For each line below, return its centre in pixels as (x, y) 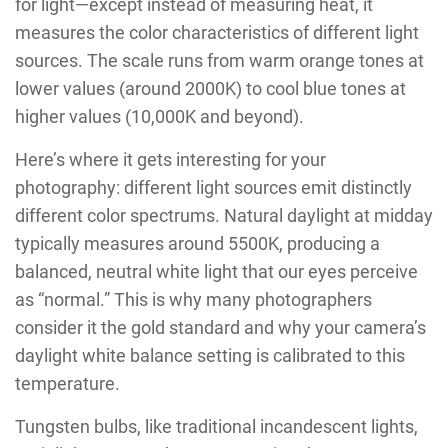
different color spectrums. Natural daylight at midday (224, 215)
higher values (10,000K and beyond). (159, 116)
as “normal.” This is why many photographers (193, 299)
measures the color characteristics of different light (217, 32)
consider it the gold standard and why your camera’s (220, 327)
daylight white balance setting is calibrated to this (210, 355)
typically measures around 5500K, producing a (197, 243)
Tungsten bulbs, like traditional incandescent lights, (216, 426)
